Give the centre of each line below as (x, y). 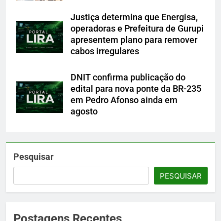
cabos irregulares (105, 52)
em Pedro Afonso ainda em (124, 100)
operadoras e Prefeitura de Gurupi (137, 29)
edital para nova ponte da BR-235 (136, 89)
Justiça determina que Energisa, (134, 18)
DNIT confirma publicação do (128, 78)
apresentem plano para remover (134, 40)
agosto (84, 112)
